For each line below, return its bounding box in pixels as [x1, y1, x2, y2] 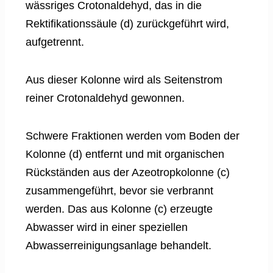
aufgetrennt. [26, 36, 84, 49]
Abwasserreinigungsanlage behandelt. [26, 239, 211, 252]
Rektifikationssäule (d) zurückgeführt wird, [26, 18, 229, 30]
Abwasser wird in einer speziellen [26, 221, 188, 234]
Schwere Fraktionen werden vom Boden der [26, 130, 239, 143]
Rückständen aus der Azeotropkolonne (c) [26, 166, 230, 179]
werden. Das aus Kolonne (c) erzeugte [26, 203, 213, 216]
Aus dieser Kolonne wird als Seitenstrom [26, 74, 222, 87]
